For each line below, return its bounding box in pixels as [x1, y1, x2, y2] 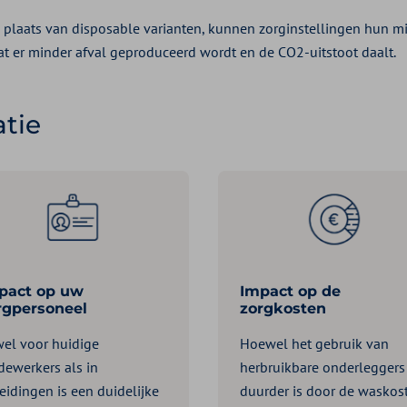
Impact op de [240, 283, 341, 301]
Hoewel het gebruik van [240, 334, 389, 353]
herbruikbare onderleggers [240, 358, 405, 377]
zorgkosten [240, 300, 326, 318]
